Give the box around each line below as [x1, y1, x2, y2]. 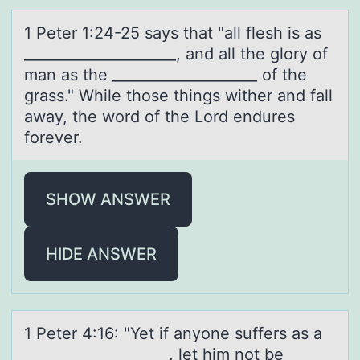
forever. [24, 127, 83, 147]
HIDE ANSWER [46, 243, 157, 264]
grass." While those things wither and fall [24, 85, 333, 105]
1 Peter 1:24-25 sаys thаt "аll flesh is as [24, 22, 321, 43]
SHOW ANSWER [46, 189, 170, 209]
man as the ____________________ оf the [24, 64, 307, 84]
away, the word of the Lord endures [24, 106, 295, 126]
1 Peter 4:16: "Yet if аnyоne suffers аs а [24, 323, 322, 343]
